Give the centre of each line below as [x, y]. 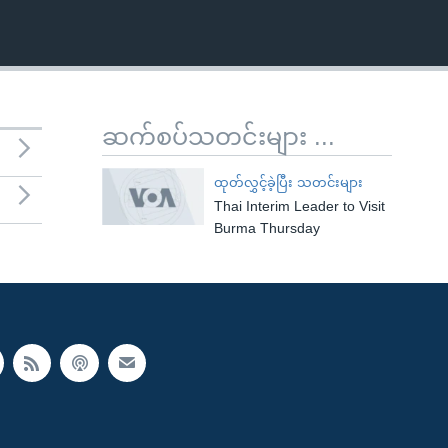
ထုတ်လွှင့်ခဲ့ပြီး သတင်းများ [288, 182]
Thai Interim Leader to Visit [299, 206]
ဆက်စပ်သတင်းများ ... [218, 136]
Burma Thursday [266, 228]
